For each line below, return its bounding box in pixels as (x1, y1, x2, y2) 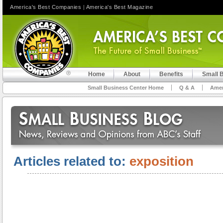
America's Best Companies (10, 4, 81, 10)
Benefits (159, 71, 183, 78)
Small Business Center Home (88, 85, 164, 91)
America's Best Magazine (86, 4, 153, 10)
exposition (129, 154, 194, 169)
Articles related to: (13, 154, 129, 169)
